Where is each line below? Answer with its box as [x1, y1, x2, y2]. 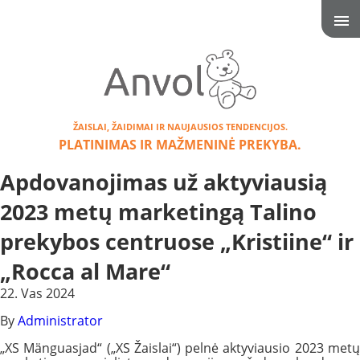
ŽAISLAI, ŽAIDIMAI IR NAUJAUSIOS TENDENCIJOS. [72, 121, 288, 133]
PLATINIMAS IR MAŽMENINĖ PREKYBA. [59, 136, 301, 153]
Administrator [18, 312, 103, 330]
